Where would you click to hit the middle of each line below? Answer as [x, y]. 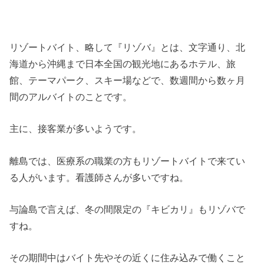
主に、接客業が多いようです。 [76, 129]
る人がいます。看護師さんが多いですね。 [99, 177]
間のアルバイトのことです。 [71, 96]
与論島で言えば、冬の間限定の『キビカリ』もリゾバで [128, 209]
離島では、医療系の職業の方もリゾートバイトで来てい [128, 161]
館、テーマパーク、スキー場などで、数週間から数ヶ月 [128, 80]
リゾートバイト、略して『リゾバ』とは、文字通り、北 [128, 47]
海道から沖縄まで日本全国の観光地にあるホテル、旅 [123, 63]
